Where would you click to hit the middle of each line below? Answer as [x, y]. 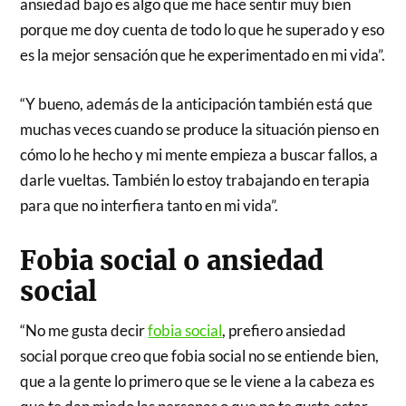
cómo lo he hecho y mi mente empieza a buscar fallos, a [199, 154]
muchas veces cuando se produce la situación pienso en [200, 129]
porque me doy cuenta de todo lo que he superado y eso [203, 30]
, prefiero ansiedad [285, 330]
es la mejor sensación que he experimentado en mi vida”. [203, 55]
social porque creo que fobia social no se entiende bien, [200, 355]
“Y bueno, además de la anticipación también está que [197, 103]
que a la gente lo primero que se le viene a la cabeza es [198, 381]
